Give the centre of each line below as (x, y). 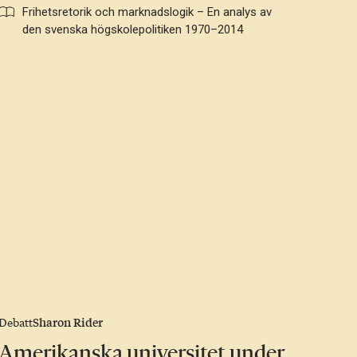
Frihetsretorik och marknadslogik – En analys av (147, 12)
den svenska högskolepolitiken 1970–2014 (133, 30)
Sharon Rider (68, 322)
